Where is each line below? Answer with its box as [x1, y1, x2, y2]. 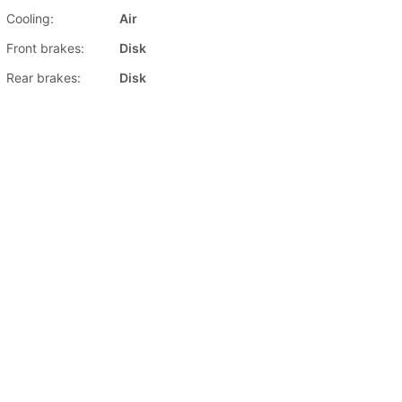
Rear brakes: [6, 70, 81, 86]
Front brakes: [6, 40, 84, 57]
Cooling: [6, 11, 54, 27]
